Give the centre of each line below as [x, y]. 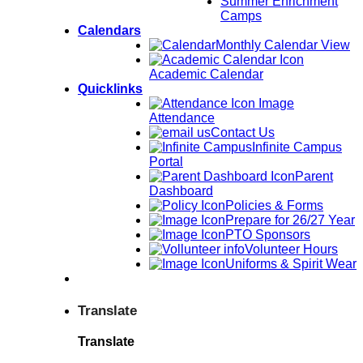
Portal [166, 162]
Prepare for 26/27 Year [290, 220]
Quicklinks [110, 89]
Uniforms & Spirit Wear [291, 264]
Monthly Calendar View [283, 45]
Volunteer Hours [291, 250]
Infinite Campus [297, 147]
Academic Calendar [206, 75]
